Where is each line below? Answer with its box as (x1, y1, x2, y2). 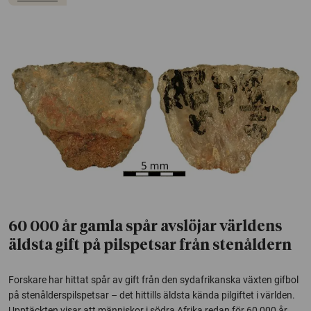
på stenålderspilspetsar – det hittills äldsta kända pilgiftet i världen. (8, 289, 295, 301)
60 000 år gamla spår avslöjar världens (8, 220, 282, 235)
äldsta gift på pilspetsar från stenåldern (8, 239, 292, 254)
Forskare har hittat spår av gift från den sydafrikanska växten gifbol (8, 274, 299, 286)
